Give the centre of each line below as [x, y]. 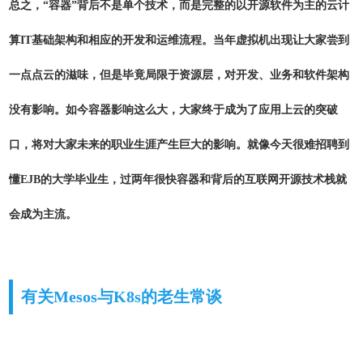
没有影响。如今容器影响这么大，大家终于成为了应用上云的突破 [173, 110]
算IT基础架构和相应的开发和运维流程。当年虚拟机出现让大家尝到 [179, 40]
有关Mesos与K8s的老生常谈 [122, 297]
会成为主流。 [43, 214]
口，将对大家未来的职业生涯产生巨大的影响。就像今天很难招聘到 [179, 145]
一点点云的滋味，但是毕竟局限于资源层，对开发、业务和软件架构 [179, 75]
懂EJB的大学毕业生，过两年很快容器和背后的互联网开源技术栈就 [178, 179]
